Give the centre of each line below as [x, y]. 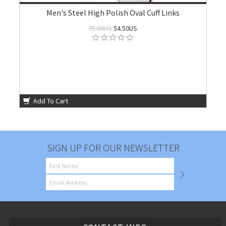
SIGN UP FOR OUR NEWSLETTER [113, 148]
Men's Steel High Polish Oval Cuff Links [113, 13]
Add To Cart [50, 101]
